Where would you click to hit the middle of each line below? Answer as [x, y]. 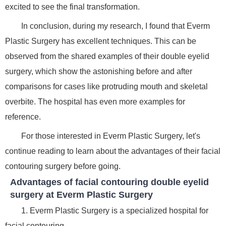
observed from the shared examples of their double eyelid [107, 56]
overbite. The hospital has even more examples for [95, 102]
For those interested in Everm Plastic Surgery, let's [111, 136]
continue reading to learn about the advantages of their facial [113, 151]
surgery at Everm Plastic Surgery [81, 195]
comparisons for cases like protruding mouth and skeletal [106, 87]
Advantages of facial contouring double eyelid [109, 182]
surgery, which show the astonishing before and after [99, 72]
